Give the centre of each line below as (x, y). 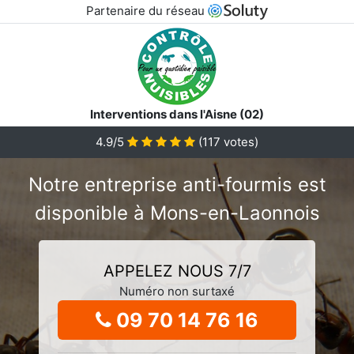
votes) (239, 141)
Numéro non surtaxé (177, 291)
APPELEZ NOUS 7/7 (177, 271)
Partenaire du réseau (147, 11)
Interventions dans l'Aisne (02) (177, 114)
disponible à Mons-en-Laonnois (177, 213)
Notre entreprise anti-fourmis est (177, 184)
